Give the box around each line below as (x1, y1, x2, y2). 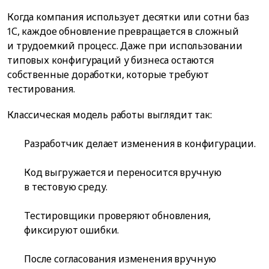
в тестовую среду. (24, 180, 108, 194)
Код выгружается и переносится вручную (24, 166, 222, 180)
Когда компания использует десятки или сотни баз (7, 10, 249, 24)
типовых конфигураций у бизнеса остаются (7, 53, 214, 67)
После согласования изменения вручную (24, 252, 217, 266)
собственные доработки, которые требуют (7, 68, 209, 82)
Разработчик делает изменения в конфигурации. (24, 137, 256, 151)
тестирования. (7, 82, 75, 96)
